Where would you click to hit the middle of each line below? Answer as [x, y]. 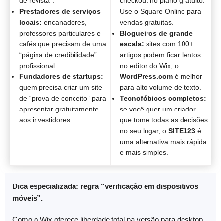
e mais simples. [144, 153]
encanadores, [64, 22]
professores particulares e [60, 33]
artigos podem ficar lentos [160, 55]
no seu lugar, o [144, 131]
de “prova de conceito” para [63, 98]
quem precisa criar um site [61, 88]
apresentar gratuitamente [59, 109]
